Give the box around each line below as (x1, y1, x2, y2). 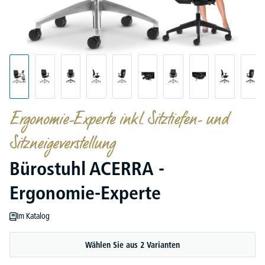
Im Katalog (17, 211, 50, 221)
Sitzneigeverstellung (9, 131, 115, 158)
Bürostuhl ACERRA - (9, 157, 164, 180)
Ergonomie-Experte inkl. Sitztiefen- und (9, 106, 228, 134)
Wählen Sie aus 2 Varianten (85, 240, 180, 250)
